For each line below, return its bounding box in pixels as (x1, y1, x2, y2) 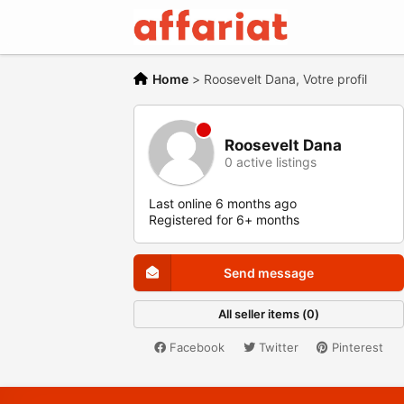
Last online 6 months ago (149, 196, 297, 211)
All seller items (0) (218, 307, 319, 321)
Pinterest (327, 340, 383, 354)
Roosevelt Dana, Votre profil (204, 71, 367, 87)
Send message (224, 265, 314, 280)
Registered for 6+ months (149, 212, 299, 227)
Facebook (166, 340, 225, 354)
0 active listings (225, 153, 317, 170)
